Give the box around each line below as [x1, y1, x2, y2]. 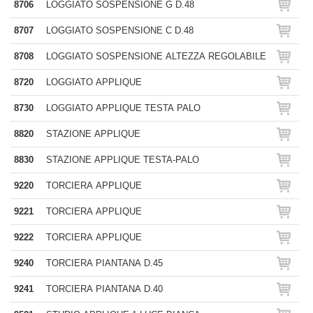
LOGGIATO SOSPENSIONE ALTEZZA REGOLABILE [46, 51, 266, 61]
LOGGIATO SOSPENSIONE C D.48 [46, 25, 194, 36]
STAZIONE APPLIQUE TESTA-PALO [46, 154, 199, 165]
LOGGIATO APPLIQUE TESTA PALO [46, 103, 201, 113]
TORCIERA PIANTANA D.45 [46, 258, 163, 268]
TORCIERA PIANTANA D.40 [46, 284, 163, 294]
